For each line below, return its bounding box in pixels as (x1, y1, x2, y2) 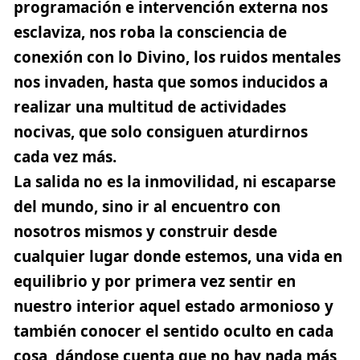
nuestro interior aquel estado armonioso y (14, 295, 333, 317)
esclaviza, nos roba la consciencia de (14, 21, 287, 43)
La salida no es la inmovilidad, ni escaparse (14, 170, 336, 192)
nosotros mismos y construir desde (14, 220, 277, 242)
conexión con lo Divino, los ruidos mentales (14, 46, 341, 67)
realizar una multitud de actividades (14, 96, 286, 117)
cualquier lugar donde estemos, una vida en (14, 245, 342, 267)
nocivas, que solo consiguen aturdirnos (14, 121, 308, 142)
